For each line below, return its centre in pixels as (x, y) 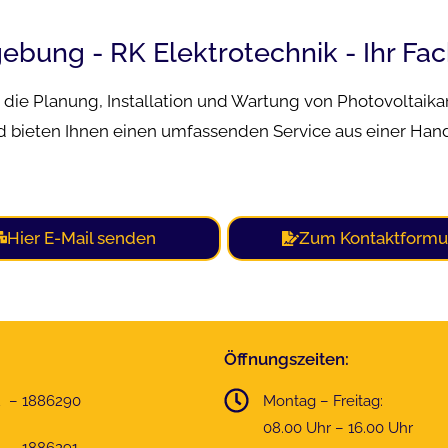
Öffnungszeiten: (286, 359)
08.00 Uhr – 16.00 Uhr (338, 428)
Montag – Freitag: (323, 401)
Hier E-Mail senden (81, 238)
